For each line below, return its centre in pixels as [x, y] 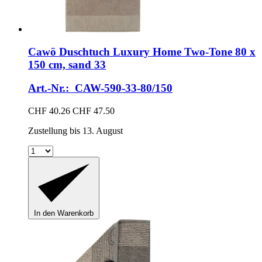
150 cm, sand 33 [67, 64]
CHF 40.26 [49, 111]
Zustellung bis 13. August [75, 131]
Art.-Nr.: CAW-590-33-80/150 [100, 88]
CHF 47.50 [94, 111]
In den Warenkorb [64, 213]
